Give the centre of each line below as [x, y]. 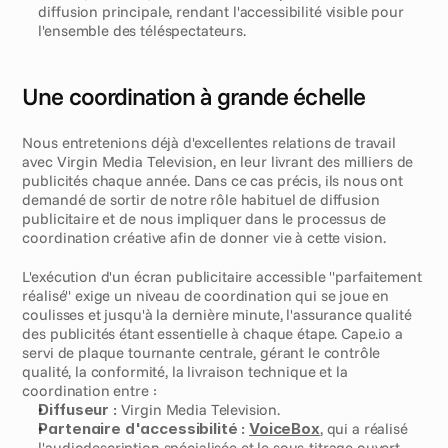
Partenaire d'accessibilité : [142, 428]
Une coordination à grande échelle [193, 96]
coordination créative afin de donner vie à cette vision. [204, 237]
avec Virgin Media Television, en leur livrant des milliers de [218, 161]
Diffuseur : [77, 409]
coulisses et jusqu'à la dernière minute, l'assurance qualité [217, 314]
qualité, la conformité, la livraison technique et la [185, 371]
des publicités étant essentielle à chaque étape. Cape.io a [212, 333]
